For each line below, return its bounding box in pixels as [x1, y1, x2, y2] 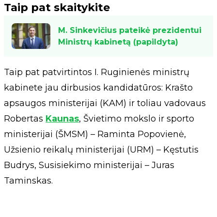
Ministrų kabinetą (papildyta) [58, 37, 178, 46]
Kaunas [46, 113, 79, 124]
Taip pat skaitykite [4, 1, 110, 14]
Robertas [4, 113, 46, 124]
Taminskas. [4, 175, 53, 186]
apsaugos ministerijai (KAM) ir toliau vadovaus [4, 98, 206, 109]
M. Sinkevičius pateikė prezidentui [58, 25, 201, 35]
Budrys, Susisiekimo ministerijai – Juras [4, 160, 174, 171]
